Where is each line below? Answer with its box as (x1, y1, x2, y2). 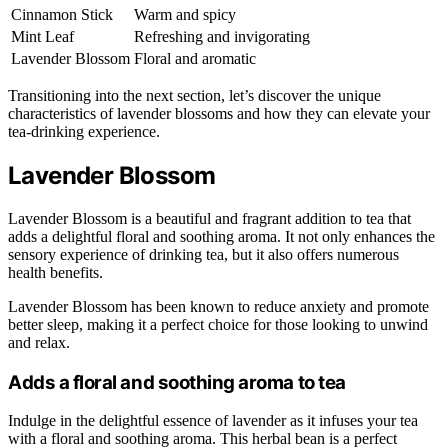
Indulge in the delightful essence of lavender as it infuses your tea (8, 412, 418, 430)
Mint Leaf (11, 28, 74, 46)
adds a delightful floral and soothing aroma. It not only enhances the (8, 227, 435, 245)
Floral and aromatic (134, 50, 256, 68)
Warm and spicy (134, 6, 236, 24)
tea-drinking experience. (8, 123, 160, 141)
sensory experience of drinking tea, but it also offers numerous (8, 245, 399, 263)
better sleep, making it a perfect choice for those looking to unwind (8, 315, 428, 333)
